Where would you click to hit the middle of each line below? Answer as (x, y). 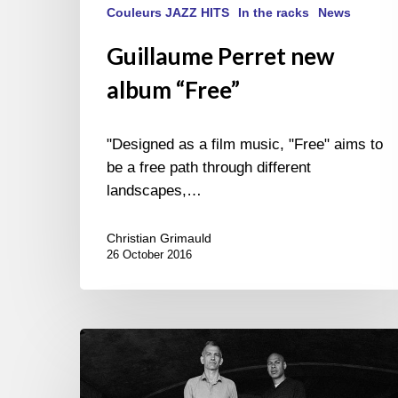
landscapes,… (154, 191)
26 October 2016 (149, 255)
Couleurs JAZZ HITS (168, 13)
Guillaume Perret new (221, 56)
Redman (107, 362)
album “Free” (173, 90)
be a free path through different (209, 168)
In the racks (274, 13)
